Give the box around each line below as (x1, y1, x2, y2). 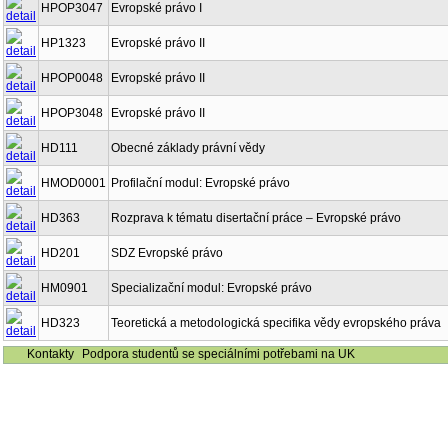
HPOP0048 (41, 71, 103, 85)
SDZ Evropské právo (111, 246, 223, 260)
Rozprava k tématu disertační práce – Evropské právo (111, 211, 401, 225)
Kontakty (27, 347, 74, 361)
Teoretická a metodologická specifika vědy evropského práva (111, 316, 441, 330)
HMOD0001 (41, 176, 106, 190)
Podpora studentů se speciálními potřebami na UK (82, 347, 355, 361)
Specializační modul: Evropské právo (111, 281, 312, 295)
